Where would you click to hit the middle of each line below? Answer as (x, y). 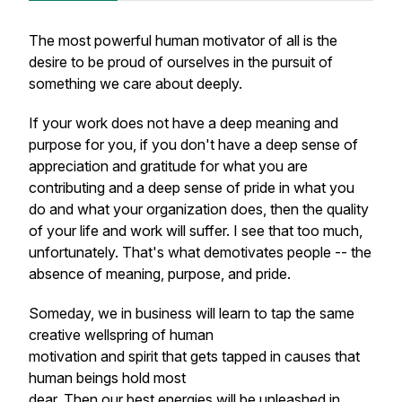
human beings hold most (107, 378)
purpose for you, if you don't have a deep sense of (193, 144)
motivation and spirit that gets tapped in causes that (194, 356)
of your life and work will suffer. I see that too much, (196, 231)
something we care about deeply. (139, 83)
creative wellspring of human (121, 335)
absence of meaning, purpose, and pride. (162, 274)
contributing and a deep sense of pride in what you (192, 188)
